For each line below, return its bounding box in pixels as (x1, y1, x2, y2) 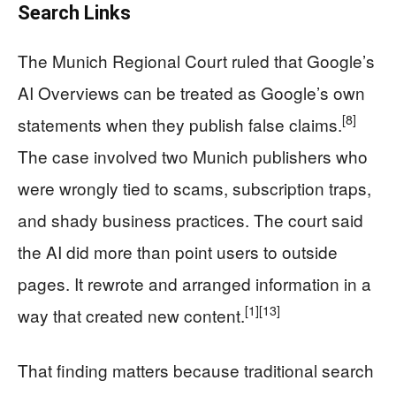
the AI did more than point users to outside (18, 239, 338, 263)
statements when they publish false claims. (18, 111, 342, 136)
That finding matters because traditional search (18, 357, 374, 382)
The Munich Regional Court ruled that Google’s (18, 48, 375, 72)
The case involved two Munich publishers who (18, 143, 368, 168)
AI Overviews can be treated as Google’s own (18, 80, 365, 104)
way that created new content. (18, 302, 245, 327)
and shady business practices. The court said (18, 207, 363, 232)
